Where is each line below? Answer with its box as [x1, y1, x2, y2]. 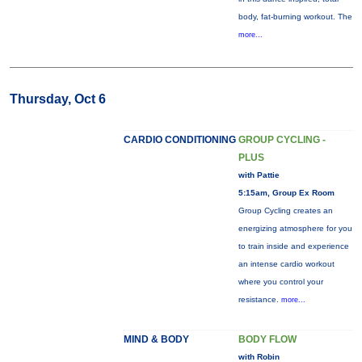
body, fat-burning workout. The [238, 12, 352, 21]
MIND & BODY [123, 334, 189, 345]
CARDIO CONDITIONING [123, 134, 236, 145]
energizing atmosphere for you [238, 224, 352, 233]
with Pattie [238, 170, 280, 179]
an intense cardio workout [238, 259, 335, 268]
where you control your [238, 277, 323, 286]
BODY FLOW [238, 334, 297, 345]
